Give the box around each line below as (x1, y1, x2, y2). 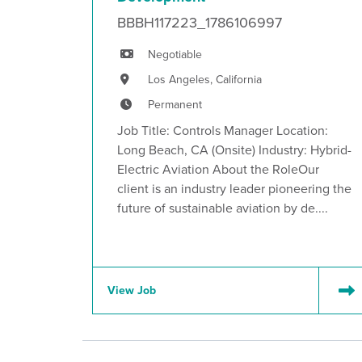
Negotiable (148, 46, 202, 63)
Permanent (148, 96, 202, 113)
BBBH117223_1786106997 (117, 12, 282, 33)
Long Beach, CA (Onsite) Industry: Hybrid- (117, 141, 351, 159)
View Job (107, 282, 156, 299)
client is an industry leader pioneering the (117, 179, 351, 198)
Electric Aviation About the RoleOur (117, 160, 319, 179)
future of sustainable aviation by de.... (117, 199, 328, 217)
